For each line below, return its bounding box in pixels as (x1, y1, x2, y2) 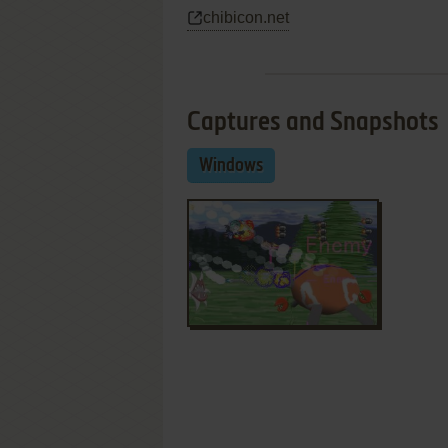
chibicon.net (203, 9, 289, 26)
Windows (199, 157, 263, 175)
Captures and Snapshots (187, 110, 439, 136)
